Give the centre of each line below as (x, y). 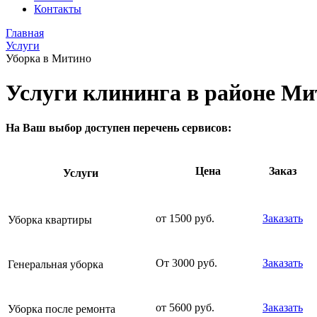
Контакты (58, 9)
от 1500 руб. (185, 218)
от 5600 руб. (185, 307)
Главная (25, 33)
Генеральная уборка (56, 264)
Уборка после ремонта (62, 309)
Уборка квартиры (50, 219)
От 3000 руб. (186, 263)
